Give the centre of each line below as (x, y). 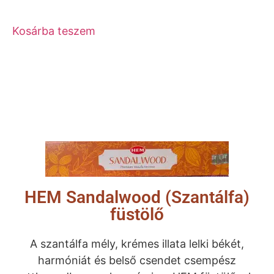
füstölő (137, 214)
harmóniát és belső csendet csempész (137, 260)
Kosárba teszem (54, 31)
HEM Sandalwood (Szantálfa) (137, 197)
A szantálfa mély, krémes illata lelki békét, (137, 243)
